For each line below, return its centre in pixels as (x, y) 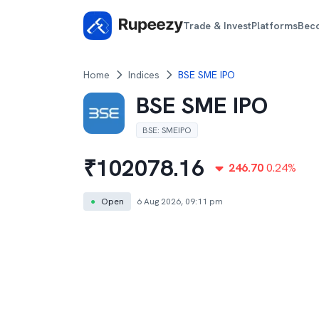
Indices (144, 75)
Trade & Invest (218, 25)
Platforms (275, 25)
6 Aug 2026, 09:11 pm (180, 202)
